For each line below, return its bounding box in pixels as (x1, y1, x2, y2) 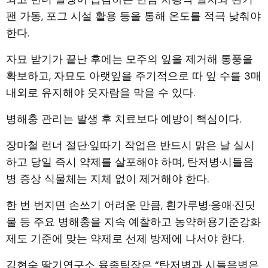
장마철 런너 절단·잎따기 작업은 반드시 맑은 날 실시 (6, 138, 255, 153)
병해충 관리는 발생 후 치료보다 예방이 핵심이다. (6, 112, 241, 127)
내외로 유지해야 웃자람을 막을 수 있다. (6, 86, 195, 100)
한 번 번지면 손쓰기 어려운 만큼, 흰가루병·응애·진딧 (6, 198, 255, 213)
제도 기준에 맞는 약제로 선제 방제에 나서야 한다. (6, 232, 244, 246)
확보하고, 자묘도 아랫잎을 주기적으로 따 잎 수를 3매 (6, 69, 261, 84)
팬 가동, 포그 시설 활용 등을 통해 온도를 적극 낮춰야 (6, 9, 261, 24)
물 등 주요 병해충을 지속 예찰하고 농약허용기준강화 (6, 215, 261, 230)
